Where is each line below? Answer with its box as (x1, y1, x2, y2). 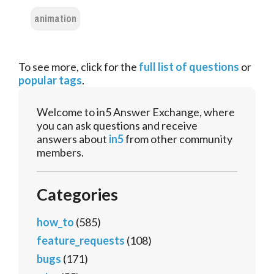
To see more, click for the (18, 60, 139, 74)
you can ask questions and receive (37, 119, 198, 133)
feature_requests (37, 234, 125, 248)
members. (37, 146, 84, 160)
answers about (37, 132, 109, 146)
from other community (124, 132, 232, 146)
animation (34, 9, 76, 29)
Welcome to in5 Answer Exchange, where (37, 105, 235, 119)
